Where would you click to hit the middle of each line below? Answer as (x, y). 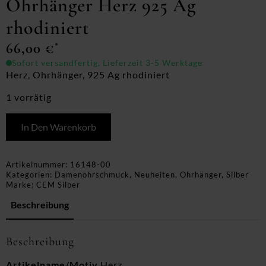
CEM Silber (58, 185)
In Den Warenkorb (58, 127)
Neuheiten (155, 175)
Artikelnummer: (38, 164)
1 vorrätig (29, 97)
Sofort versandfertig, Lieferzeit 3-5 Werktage (107, 63)
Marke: (21, 185)
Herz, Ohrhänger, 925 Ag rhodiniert (88, 75)
